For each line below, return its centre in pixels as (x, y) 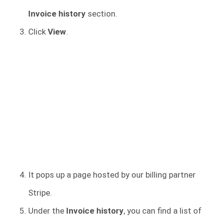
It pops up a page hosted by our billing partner (112, 174)
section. (102, 13)
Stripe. (41, 192)
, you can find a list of (163, 210)
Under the (47, 210)
